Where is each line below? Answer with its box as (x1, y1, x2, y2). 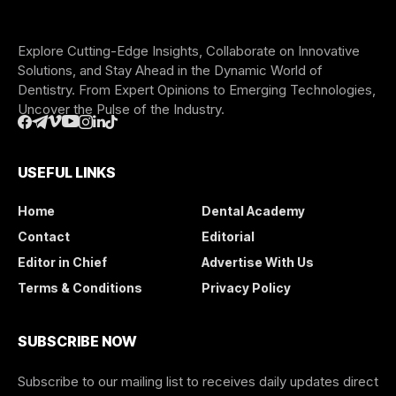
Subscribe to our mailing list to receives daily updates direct (18, 372, 378, 390)
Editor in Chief (18, 254, 107, 270)
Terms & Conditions (18, 279, 142, 295)
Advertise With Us (201, 254, 314, 270)
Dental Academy (201, 202, 305, 218)
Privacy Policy (201, 279, 291, 295)
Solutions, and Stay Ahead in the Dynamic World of (18, 61, 323, 79)
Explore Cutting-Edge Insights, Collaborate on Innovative (18, 42, 360, 59)
